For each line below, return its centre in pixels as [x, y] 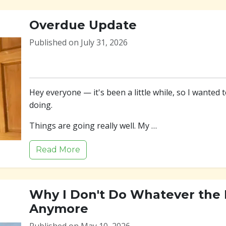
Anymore [59, 209]
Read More [58, 150]
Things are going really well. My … [93, 126]
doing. [41, 105]
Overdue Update [83, 25]
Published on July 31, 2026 [78, 42]
